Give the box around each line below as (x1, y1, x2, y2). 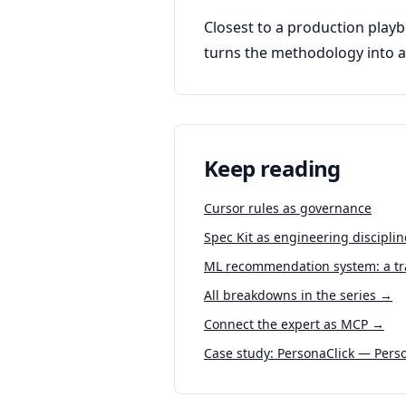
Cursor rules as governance (204, 199, 372, 217)
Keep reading (204, 153, 341, 183)
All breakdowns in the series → (204, 286, 392, 304)
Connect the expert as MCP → (204, 315, 384, 333)
